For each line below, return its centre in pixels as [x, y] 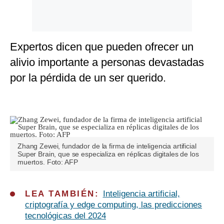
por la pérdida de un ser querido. [88, 78]
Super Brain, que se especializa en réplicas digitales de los [108, 154]
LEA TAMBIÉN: [64, 194]
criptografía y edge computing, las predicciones [113, 205]
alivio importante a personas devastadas [107, 62]
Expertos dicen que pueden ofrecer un [102, 47]
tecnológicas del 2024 [65, 216]
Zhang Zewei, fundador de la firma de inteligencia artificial [107, 146]
